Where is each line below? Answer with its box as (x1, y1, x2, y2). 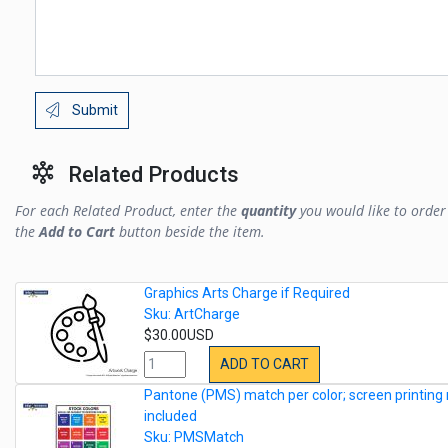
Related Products (68, 162, 239, 188)
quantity (241, 201, 296, 221)
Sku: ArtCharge (144, 306, 240, 323)
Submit (69, 102, 118, 119)
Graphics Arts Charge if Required (144, 285, 350, 302)
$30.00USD (144, 327, 214, 344)
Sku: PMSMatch (144, 429, 244, 446)
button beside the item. (115, 222, 265, 242)
